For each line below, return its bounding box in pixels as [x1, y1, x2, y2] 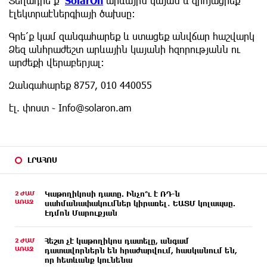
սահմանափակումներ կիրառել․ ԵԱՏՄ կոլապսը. [45, 198, 235, 207]
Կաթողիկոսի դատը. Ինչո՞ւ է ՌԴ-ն [45, 189, 180, 198]
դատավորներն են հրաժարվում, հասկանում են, [45, 246, 237, 254]
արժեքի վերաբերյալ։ [9, 56, 104, 68]
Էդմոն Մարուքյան [45, 208, 117, 217]
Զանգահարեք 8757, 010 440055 [9, 79, 152, 91]
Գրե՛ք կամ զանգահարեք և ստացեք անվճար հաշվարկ [9, 30, 254, 42]
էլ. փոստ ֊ [9, 101, 58, 113]
